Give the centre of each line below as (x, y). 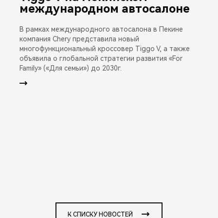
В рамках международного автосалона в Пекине (101, 29)
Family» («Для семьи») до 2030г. (71, 68)
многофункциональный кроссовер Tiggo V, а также (105, 48)
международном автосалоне (105, 9)
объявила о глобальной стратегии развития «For (101, 58)
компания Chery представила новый (79, 39)
